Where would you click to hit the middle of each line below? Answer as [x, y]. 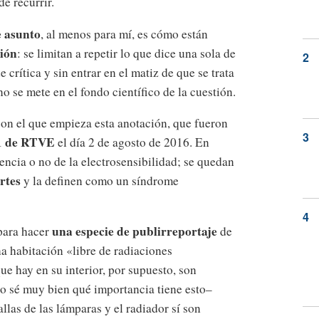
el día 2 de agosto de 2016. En [132, 142]
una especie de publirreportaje [135, 231]
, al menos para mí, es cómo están [124, 33]
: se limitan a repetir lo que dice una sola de [126, 53]
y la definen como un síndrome [100, 180]
